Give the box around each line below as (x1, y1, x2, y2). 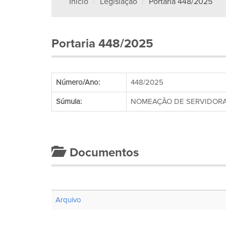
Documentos (64, 145, 139, 160)
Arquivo (55, 195, 81, 204)
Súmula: (56, 97, 82, 106)
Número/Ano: (56, 78, 100, 87)
